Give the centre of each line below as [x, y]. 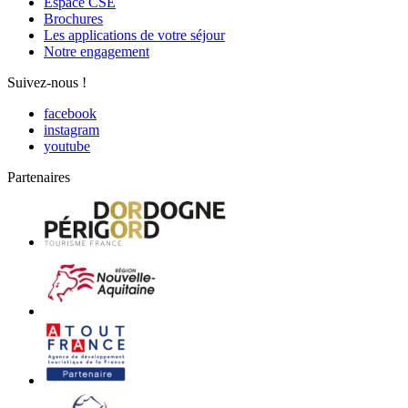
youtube [67, 147]
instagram [71, 130]
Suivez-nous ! [47, 83]
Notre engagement [97, 52]
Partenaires [39, 178]
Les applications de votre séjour [134, 36]
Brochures [73, 19]
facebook [70, 114]
